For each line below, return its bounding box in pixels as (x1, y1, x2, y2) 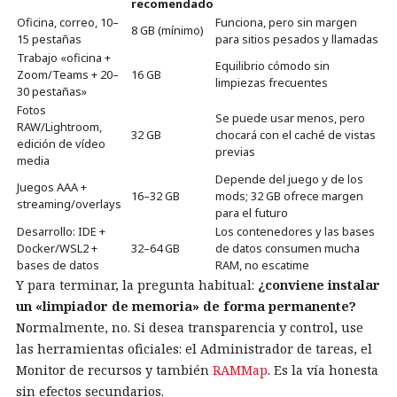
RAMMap (213, 362, 268, 379)
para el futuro (215, 205, 288, 222)
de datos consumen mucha (215, 240, 360, 257)
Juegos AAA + (17, 179, 87, 196)
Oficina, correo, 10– (17, 14, 119, 31)
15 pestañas (17, 31, 82, 48)
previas (215, 144, 255, 160)
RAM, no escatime (215, 257, 309, 274)
